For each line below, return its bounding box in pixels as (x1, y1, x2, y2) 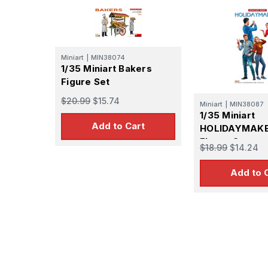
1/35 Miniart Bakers (61, 62, 152, 74)
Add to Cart (92, 120, 145, 132)
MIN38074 (91, 53, 125, 62)
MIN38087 (230, 99, 264, 108)
